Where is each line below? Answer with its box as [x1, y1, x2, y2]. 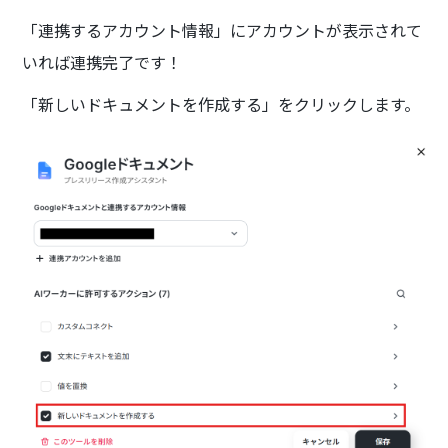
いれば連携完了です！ [22, 49, 183, 74]
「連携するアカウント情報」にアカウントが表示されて [22, 17, 423, 42]
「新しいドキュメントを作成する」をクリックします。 [22, 91, 421, 116]
